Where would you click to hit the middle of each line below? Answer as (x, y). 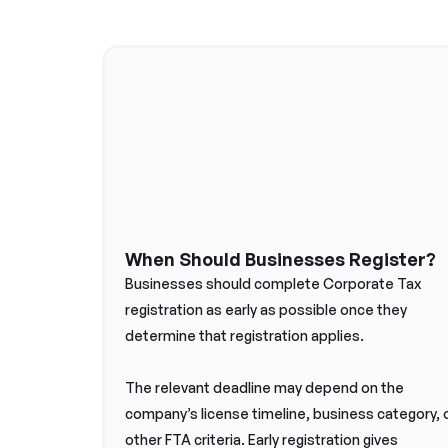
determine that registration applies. (244, 335)
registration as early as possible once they (266, 309)
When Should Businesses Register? (280, 259)
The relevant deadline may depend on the (264, 387)
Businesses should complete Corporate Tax (273, 283)
